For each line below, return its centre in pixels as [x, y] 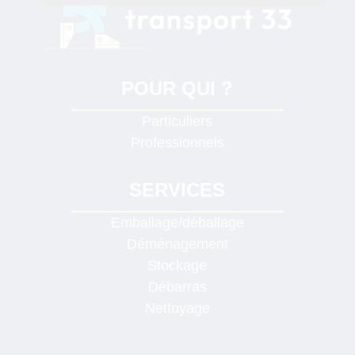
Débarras [177, 286]
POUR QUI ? [177, 89]
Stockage [177, 265]
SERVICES [177, 189]
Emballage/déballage [177, 222]
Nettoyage [177, 308]
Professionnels [177, 143]
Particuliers [177, 122]
